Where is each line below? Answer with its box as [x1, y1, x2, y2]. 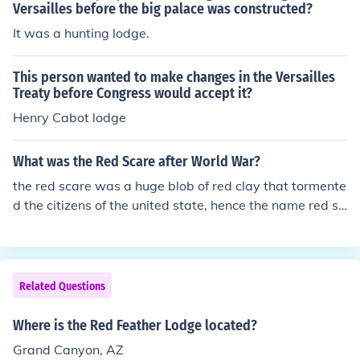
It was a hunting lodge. [13, 25, 149, 41]
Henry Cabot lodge [13, 109, 126, 125]
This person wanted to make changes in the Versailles [13, 68, 335, 86]
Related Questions [19, 280, 105, 293]
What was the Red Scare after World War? [13, 153, 260, 170]
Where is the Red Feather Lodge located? [13, 317, 257, 334]
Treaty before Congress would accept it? [13, 84, 252, 102]
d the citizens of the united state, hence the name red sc [13, 197, 345, 213]
